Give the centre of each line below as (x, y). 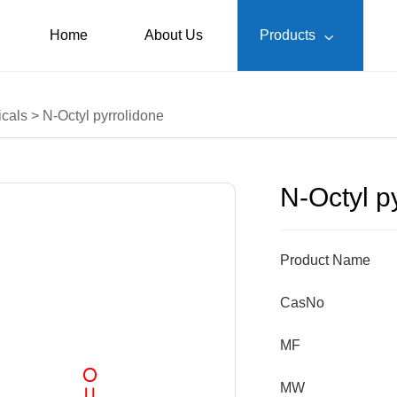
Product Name (325, 260)
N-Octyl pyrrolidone (101, 116)
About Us (174, 35)
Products (289, 35)
